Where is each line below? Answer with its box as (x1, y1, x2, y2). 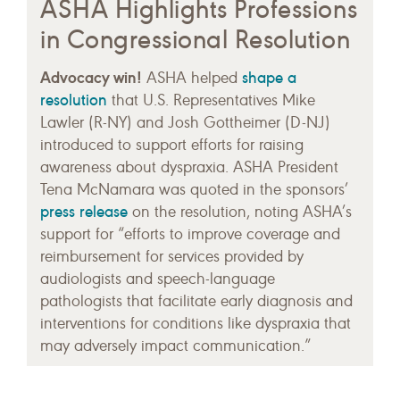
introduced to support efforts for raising (40, 136, 304, 155)
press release (40, 202, 128, 222)
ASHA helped (142, 69, 242, 88)
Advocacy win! (40, 68, 142, 88)
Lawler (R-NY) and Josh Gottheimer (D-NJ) (40, 113, 330, 133)
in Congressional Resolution (40, 24, 351, 56)
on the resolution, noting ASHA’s (128, 203, 352, 222)
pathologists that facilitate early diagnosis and (40, 292, 353, 312)
